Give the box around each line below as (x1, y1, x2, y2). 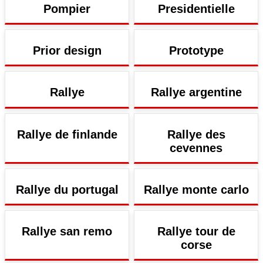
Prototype (168, 44, 224, 58)
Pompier (43, 2, 90, 15)
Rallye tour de (157, 224, 235, 238)
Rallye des (167, 127, 225, 141)
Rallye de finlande (16, 127, 117, 141)
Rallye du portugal (15, 183, 119, 196)
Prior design (32, 44, 102, 58)
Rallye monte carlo (143, 183, 249, 196)
